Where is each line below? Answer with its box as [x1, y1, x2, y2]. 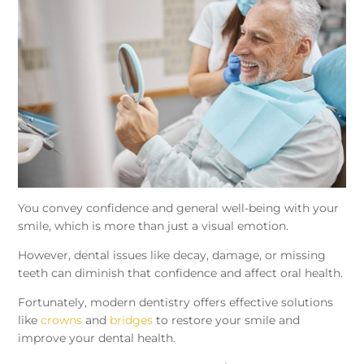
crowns [41, 313, 83, 328]
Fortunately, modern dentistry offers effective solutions [18, 295, 334, 310]
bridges [110, 313, 154, 328]
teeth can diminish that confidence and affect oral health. [18, 266, 344, 281]
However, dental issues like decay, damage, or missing [18, 248, 327, 263]
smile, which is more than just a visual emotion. [18, 219, 289, 234]
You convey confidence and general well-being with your [18, 201, 340, 216]
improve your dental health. [18, 331, 176, 346]
